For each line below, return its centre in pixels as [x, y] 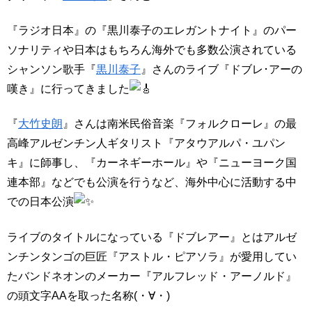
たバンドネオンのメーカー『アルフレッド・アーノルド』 [152, 276]
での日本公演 [40, 202]
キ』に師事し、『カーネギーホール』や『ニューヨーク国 [152, 163]
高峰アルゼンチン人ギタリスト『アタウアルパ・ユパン [146, 143]
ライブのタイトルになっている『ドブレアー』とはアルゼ [152, 237]
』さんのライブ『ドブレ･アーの [221, 69]
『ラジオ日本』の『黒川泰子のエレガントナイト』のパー [152, 30]
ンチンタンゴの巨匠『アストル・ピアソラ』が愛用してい [152, 256]
